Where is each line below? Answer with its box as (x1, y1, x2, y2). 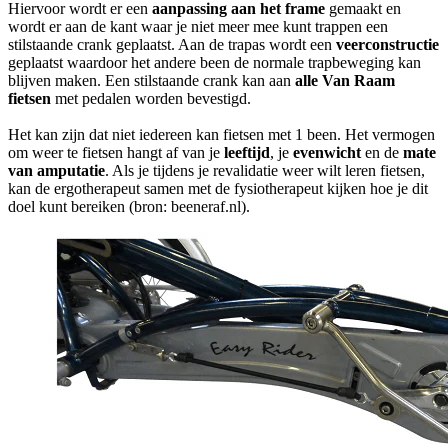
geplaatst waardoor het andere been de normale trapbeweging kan (8, 54, 421, 72)
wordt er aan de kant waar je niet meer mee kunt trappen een (8, 18, 388, 36)
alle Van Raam (295, 72, 395, 90)
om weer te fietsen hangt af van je (8, 144, 224, 162)
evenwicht (293, 144, 361, 162)
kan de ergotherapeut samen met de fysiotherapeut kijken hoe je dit (8, 180, 428, 198)
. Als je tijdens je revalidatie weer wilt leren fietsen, (105, 162, 425, 180)
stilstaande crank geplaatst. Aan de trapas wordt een (8, 36, 336, 54)
